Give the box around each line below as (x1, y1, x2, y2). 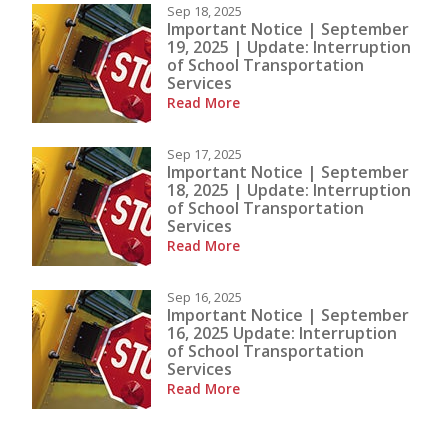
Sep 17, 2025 (167, 144, 242, 163)
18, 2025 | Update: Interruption (167, 178, 411, 201)
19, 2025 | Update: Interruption (167, 35, 411, 58)
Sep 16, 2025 (167, 287, 242, 306)
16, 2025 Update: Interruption (167, 321, 397, 344)
